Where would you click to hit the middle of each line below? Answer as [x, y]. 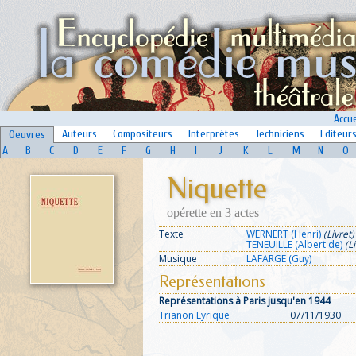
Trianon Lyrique [194, 315]
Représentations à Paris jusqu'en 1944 [245, 301]
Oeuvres [27, 135]
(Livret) [339, 234]
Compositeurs [143, 134]
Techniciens [280, 134]
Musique [178, 259]
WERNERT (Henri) [284, 234]
